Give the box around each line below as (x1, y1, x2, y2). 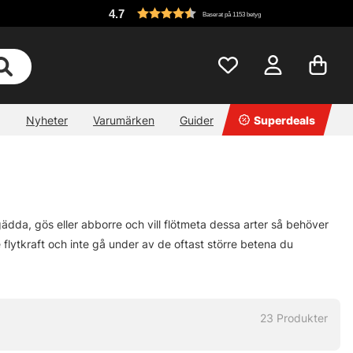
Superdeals (254, 113, 315, 127)
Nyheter (26, 113, 68, 127)
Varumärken (93, 113, 154, 127)
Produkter (277, 311, 328, 325)
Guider (180, 113, 214, 127)
